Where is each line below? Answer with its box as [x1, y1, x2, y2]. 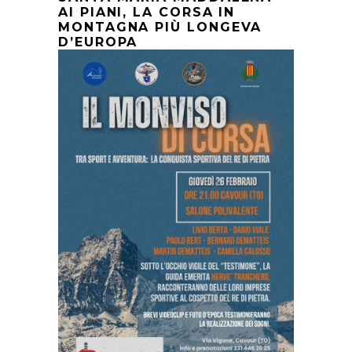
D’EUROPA [58, 34, 138, 49]
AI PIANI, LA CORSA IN [58, 4, 236, 20]
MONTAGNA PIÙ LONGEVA [58, 19, 262, 35]
